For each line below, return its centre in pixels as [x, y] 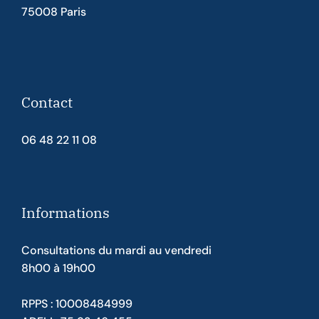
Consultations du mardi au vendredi [116, 250]
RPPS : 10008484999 [77, 304]
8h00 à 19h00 [58, 268]
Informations [66, 213]
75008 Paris [54, 12]
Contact [47, 102]
